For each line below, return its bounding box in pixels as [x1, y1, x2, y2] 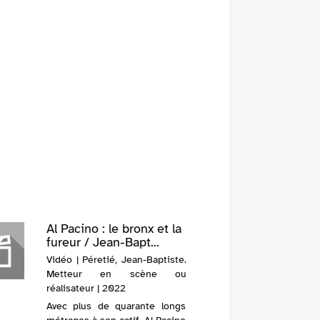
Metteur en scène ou [46, 268, 186, 281]
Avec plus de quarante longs [46, 300, 186, 313]
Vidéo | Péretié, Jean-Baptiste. [46, 254, 186, 266]
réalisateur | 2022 [46, 282, 126, 295]
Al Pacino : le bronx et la [46, 221, 181, 237]
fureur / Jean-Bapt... [46, 234, 159, 251]
